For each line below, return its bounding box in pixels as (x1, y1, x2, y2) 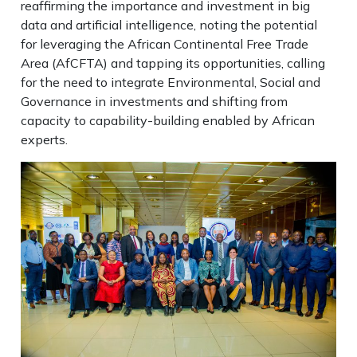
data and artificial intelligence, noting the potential (21, 16, 318, 33)
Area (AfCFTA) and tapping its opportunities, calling (21, 54, 326, 71)
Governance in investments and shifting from (21, 92, 288, 109)
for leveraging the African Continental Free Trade (21, 35, 309, 52)
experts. (21, 131, 69, 147)
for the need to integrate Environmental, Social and (21, 73, 321, 90)
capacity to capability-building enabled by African (21, 112, 316, 128)
